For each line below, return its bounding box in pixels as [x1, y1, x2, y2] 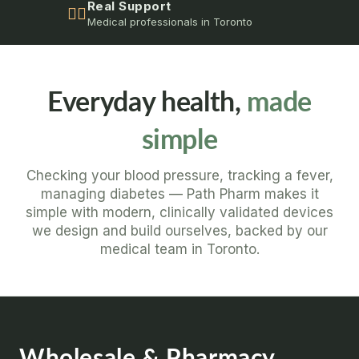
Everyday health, [47, 84, 248, 117]
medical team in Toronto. [99, 241, 260, 257]
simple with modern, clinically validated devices [26, 204, 333, 220]
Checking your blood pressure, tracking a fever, [26, 167, 333, 184]
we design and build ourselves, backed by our [31, 223, 328, 239]
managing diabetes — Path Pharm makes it [40, 186, 319, 202]
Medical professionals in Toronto [87, 15, 252, 28]
